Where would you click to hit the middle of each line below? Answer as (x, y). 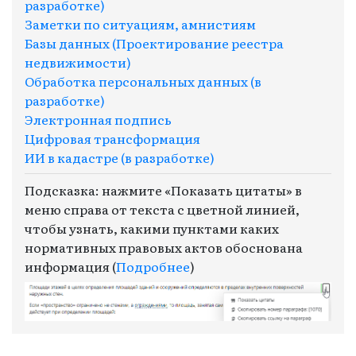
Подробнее (153, 266)
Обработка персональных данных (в (143, 81)
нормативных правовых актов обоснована (164, 247)
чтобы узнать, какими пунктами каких (152, 228)
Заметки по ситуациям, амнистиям (140, 23)
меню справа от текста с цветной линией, (162, 209)
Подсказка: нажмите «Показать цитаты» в (163, 190)
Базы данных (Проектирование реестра (154, 43)
